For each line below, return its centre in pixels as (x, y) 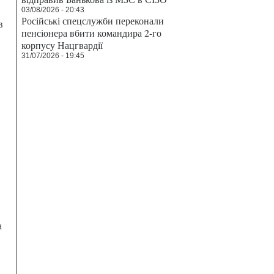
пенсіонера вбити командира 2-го (91, 33)
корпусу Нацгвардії (62, 45)
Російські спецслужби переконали (93, 20)
